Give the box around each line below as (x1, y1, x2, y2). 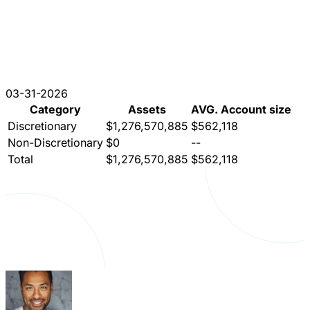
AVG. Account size (191, 102, 291, 116)
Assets (128, 102, 166, 116)
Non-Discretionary (8, 135, 103, 149)
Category (30, 102, 81, 116)
